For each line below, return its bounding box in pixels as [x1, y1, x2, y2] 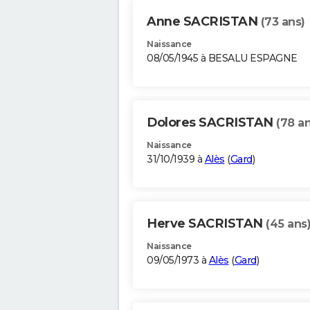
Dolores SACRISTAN [147, 115, 276, 131]
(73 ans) [260, 15, 305, 29]
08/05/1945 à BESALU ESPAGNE [147, 52, 298, 65]
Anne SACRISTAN [147, 14, 261, 30]
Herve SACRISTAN [147, 216, 266, 232]
